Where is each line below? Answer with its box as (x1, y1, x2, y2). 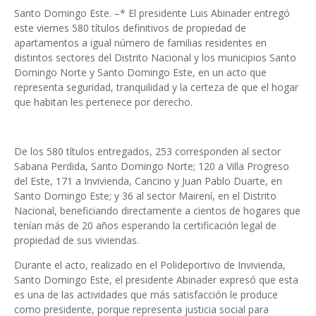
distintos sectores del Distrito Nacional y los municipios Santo (14, 51, 296, 64)
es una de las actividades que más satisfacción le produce (14, 288, 278, 301)
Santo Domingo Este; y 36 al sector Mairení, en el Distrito (14, 189, 276, 202)
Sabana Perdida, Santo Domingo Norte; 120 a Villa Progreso (14, 159, 289, 173)
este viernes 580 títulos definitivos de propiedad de (14, 21, 246, 35)
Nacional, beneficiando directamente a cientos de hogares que (14, 204, 300, 217)
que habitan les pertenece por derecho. (14, 95, 193, 109)
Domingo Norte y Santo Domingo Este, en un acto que (14, 66, 267, 79)
